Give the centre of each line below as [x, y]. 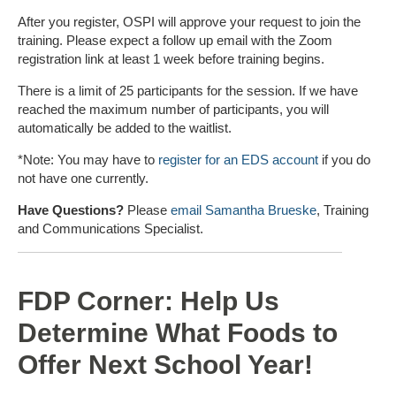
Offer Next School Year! [165, 364]
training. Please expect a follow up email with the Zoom [175, 41]
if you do [344, 160]
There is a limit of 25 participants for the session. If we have [188, 91]
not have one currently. [85, 179]
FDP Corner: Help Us [148, 301]
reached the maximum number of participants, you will [173, 110]
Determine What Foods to [178, 332]
